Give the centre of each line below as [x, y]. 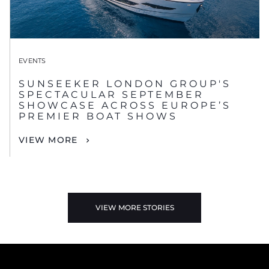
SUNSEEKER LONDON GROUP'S [125, 84]
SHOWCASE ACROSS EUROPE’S [125, 106]
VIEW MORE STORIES [134, 208]
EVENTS [32, 61]
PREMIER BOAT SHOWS [98, 116]
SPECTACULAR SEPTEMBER [111, 95]
